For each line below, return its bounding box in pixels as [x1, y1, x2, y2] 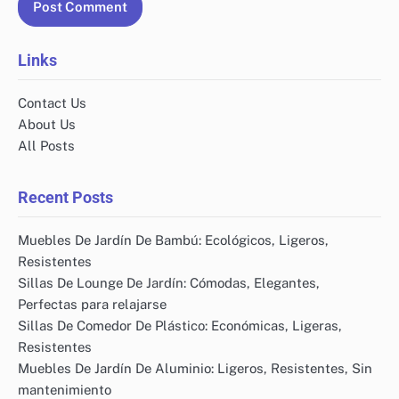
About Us [18, 116, 76, 132]
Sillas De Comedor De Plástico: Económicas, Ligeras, [18, 317, 342, 333]
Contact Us [18, 94, 86, 110]
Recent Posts [18, 187, 113, 207]
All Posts [18, 137, 75, 153]
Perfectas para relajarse [18, 296, 167, 312]
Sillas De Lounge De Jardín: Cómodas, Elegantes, [18, 274, 320, 290]
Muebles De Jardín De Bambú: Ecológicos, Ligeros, [18, 232, 329, 248]
